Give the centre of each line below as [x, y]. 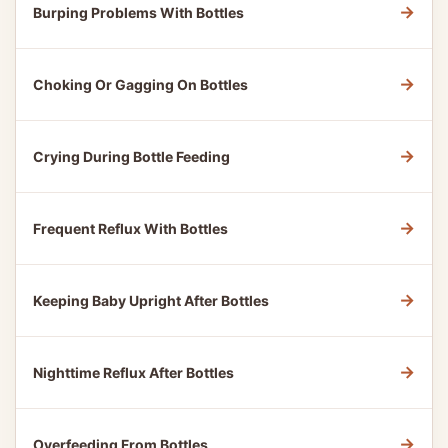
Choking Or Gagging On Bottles [140, 84]
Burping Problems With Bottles [138, 12]
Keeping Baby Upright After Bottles [151, 300]
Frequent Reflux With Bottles [130, 228]
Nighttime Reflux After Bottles [133, 372]
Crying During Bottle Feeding [131, 156]
